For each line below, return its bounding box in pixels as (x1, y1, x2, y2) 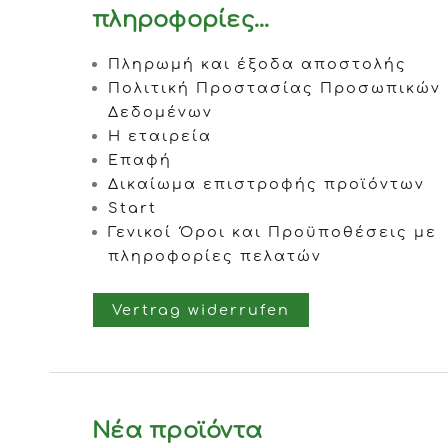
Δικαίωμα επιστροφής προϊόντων (108, 176, 425, 193)
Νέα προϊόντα (92, 418, 263, 444)
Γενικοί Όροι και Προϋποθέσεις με (108, 224, 437, 241)
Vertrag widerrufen (112, 301, 291, 318)
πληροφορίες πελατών (108, 248, 322, 265)
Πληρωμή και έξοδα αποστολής (108, 56, 407, 73)
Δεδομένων (108, 104, 213, 121)
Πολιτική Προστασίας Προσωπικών (108, 80, 441, 97)
